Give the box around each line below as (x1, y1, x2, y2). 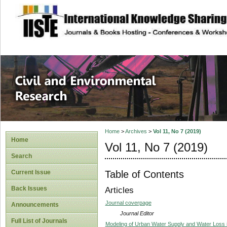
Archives (125, 128, 147, 135)
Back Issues (11, 185, 47, 192)
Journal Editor (120, 210, 154, 216)
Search (11, 153, 32, 160)
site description (64, 11, 132, 21)
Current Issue (11, 169, 51, 176)
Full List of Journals (11, 217, 67, 224)
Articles (104, 185, 134, 196)
